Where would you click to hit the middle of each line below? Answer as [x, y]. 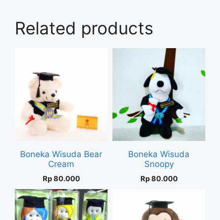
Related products [84, 28]
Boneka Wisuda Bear [61, 154]
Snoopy [159, 164]
